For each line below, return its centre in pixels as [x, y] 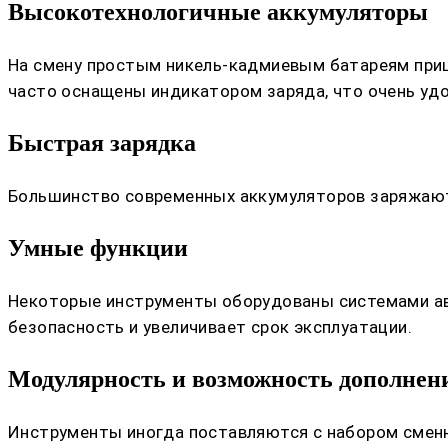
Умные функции [98, 247]
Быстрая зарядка [102, 142]
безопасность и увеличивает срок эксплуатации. [210, 326]
